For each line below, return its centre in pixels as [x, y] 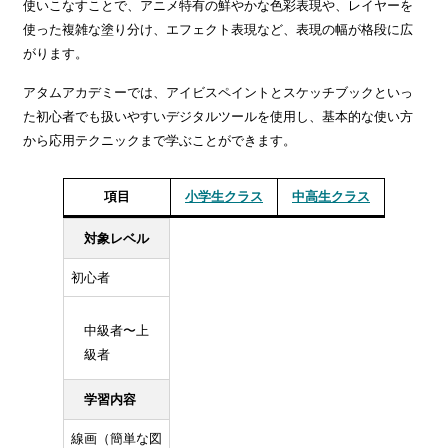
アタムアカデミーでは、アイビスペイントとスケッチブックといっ [218, 93]
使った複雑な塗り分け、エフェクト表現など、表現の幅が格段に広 [218, 30]
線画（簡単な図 [116, 438]
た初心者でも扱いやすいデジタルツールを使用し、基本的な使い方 [218, 117]
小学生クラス [224, 197]
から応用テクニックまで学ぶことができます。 [159, 141]
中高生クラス [331, 197]
